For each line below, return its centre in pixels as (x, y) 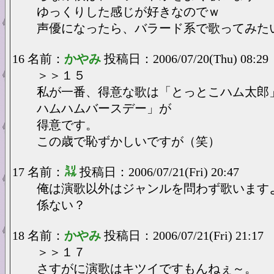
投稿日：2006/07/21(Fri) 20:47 (159, 172)
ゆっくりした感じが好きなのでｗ (128, 12)
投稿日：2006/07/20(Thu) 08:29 (186, 59)
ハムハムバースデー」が (104, 108)
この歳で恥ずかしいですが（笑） (128, 141)
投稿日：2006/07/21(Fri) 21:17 (184, 235)
